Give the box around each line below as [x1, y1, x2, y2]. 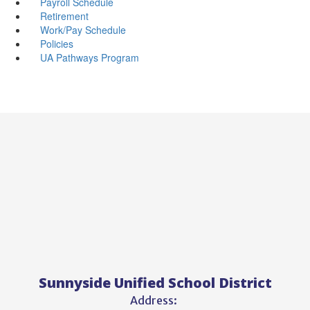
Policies [39, 36, 73, 51]
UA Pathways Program [39, 50, 139, 64]
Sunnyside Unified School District [38, 273, 272, 292]
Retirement [39, 8, 89, 23]
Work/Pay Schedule [39, 22, 126, 37]
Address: [129, 293, 177, 307]
